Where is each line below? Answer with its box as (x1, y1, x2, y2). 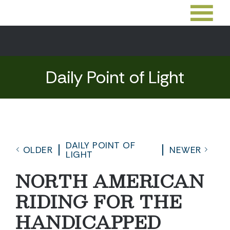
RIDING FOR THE (15, 187, 182, 216)
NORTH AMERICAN (15, 166, 204, 195)
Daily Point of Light (46, 66, 184, 88)
